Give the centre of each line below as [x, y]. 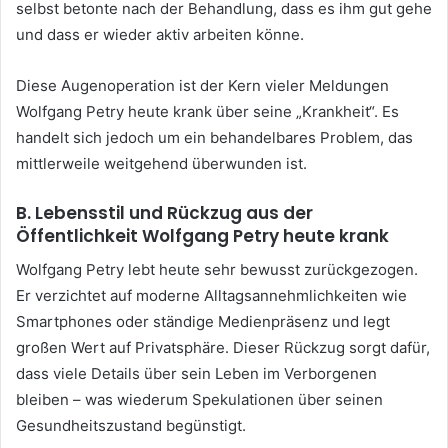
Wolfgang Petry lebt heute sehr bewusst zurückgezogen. [217, 269]
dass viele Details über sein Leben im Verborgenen [196, 373]
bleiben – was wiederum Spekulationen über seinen [199, 399]
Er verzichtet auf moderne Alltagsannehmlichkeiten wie [211, 295]
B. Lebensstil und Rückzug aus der [164, 213]
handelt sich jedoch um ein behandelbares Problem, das [214, 138]
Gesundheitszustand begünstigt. [131, 425]
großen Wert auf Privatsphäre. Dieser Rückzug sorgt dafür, [223, 347]
